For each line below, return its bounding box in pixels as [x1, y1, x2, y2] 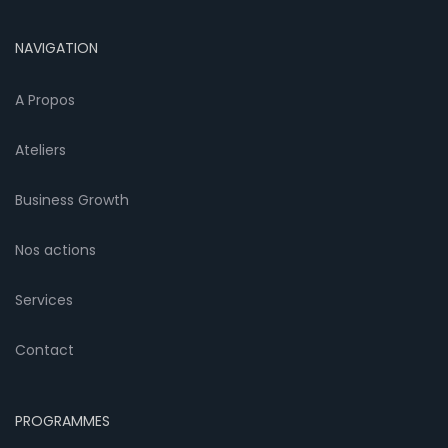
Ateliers [15, 140, 66, 161]
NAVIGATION [15, 38, 98, 59]
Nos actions [15, 240, 96, 261]
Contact [15, 340, 74, 361]
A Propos [15, 90, 75, 111]
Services [15, 290, 73, 311]
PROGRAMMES [15, 411, 110, 432]
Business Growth [15, 190, 129, 211]
